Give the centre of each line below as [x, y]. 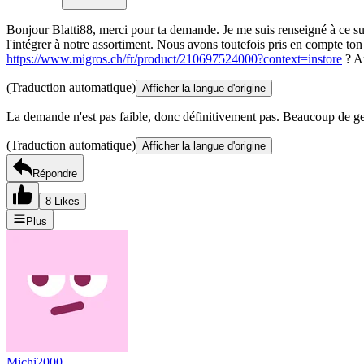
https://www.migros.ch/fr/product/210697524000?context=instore [174, 59]
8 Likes [63, 201]
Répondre [55, 174]
